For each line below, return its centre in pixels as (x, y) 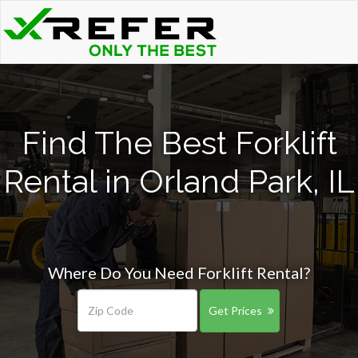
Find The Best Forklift (179, 143)
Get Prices (235, 310)
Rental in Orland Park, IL (179, 181)
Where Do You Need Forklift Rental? (179, 272)
